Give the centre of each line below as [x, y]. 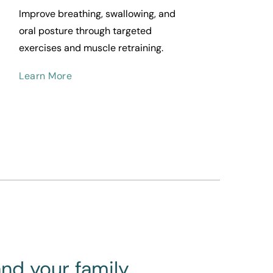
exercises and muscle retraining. [91, 48]
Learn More [46, 76]
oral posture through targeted [86, 31]
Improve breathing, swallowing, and [97, 14]
